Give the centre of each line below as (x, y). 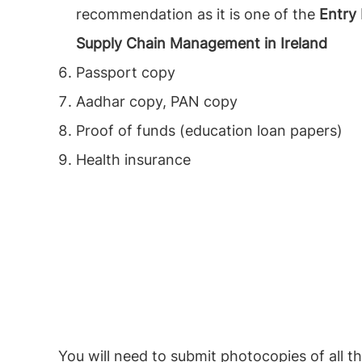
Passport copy (126, 72)
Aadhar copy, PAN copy (157, 101)
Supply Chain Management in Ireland (202, 43)
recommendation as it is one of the (198, 14)
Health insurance (133, 160)
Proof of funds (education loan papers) (209, 130)
